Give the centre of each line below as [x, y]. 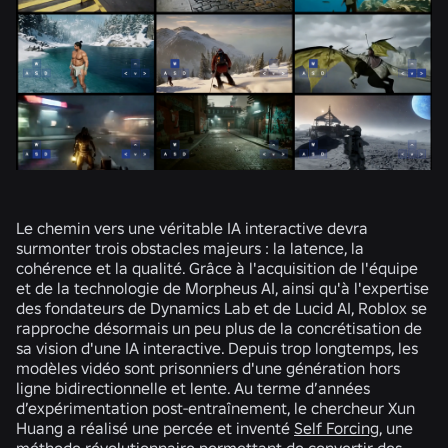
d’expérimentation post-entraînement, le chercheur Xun [215, 407]
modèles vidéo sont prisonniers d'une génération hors [208, 367]
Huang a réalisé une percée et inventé [155, 427]
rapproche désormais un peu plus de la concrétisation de [219, 327]
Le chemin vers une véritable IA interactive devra [192, 227]
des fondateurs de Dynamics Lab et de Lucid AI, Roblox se [221, 307]
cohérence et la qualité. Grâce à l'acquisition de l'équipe [217, 267]
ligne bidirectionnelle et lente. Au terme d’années [193, 387]
